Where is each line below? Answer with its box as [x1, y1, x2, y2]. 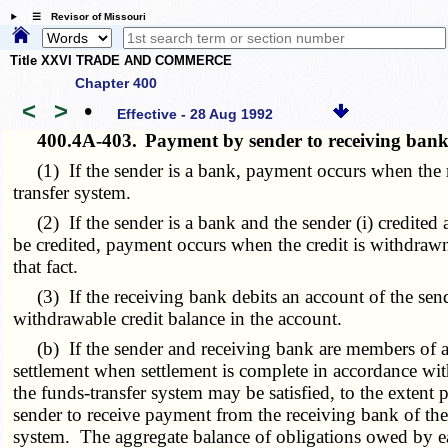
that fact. [13, 255, 79, 277]
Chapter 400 [75, 74, 157, 91]
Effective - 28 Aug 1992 [117, 106, 274, 123]
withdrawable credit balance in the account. [13, 307, 343, 329]
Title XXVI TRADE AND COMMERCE [10, 53, 232, 69]
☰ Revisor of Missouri [21, 11, 146, 23]
